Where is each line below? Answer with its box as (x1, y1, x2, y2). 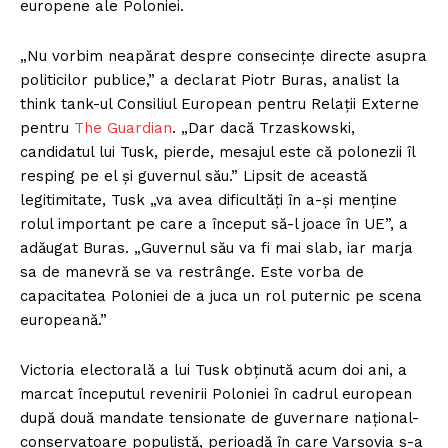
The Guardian (74, 119, 172, 138)
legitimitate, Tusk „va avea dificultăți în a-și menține (20, 191, 397, 210)
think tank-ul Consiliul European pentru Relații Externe (20, 95, 419, 114)
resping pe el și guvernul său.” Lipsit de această (20, 167, 367, 186)
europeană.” (20, 311, 112, 330)
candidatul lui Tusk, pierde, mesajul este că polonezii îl (20, 143, 415, 162)
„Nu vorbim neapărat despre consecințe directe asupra (20, 47, 427, 66)
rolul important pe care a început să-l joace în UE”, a (20, 215, 408, 234)
